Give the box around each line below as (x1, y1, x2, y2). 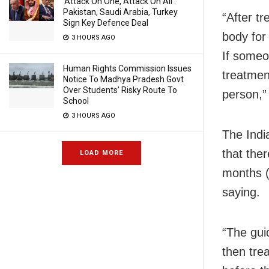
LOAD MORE (80, 149, 123, 157)
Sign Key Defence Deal (63, 18, 148, 28)
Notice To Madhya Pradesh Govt (63, 74, 184, 84)
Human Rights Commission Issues (63, 64, 192, 73)
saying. (222, 185, 260, 199)
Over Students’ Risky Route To (63, 85, 177, 95)
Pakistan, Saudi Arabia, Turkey (63, 7, 178, 17)
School (63, 96, 89, 106)
